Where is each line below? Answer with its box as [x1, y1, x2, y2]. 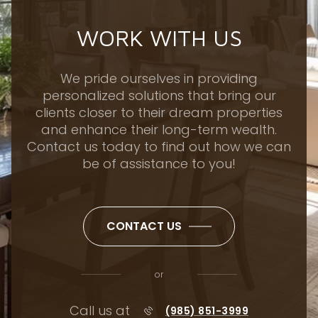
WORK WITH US [76, 23, 242, 51]
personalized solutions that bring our [42, 87, 276, 105]
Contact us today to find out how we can [27, 138, 291, 156]
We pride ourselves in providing [60, 70, 258, 88]
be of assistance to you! [82, 155, 236, 173]
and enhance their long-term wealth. [41, 121, 277, 139]
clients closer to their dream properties [35, 104, 283, 122]
